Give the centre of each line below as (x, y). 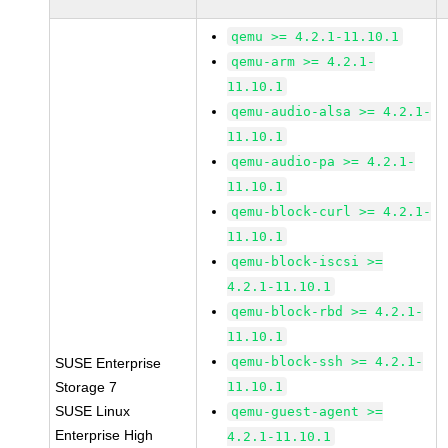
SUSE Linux (93, 411)
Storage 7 (86, 387)
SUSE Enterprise (108, 363)
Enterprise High (104, 435)
